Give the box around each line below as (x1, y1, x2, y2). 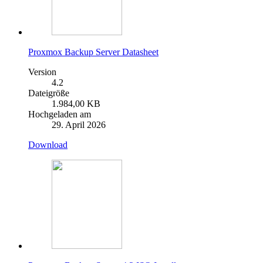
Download (28, 140, 68, 150)
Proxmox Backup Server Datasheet (28, 47, 159, 58)
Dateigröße (28, 88, 69, 99)
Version (28, 67, 56, 77)
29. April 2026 (52, 120, 106, 130)
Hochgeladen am (28, 109, 91, 120)
